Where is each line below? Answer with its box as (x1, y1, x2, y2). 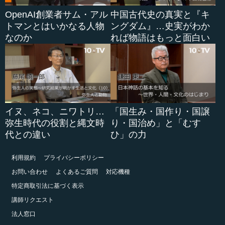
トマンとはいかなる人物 (5, 21, 104, 31)
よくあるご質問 (56, 168, 98, 175)
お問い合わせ (12, 168, 48, 175)
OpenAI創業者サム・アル (5, 9, 108, 20)
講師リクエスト (12, 196, 54, 203)
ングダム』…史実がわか (110, 21, 210, 31)
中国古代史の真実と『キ (110, 9, 210, 20)
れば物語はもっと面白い (110, 32, 210, 43)
